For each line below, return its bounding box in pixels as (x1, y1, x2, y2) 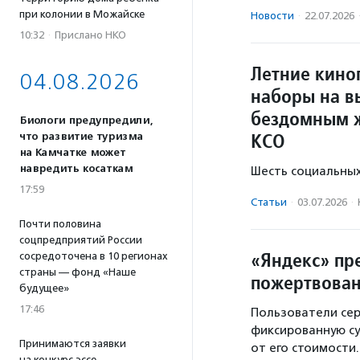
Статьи (251, 196, 287, 209)
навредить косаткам (19, 162, 133, 175)
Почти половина (19, 218, 101, 230)
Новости (251, 10, 294, 22)
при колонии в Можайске (19, 8, 145, 20)
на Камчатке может (19, 146, 125, 159)
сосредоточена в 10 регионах (19, 250, 168, 262)
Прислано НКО (55, 29, 126, 41)
